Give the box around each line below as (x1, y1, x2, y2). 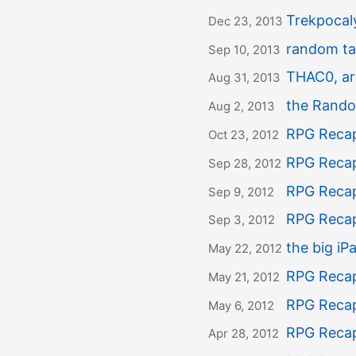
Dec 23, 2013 (208, 13, 283, 29)
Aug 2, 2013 (208, 99, 275, 114)
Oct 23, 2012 (208, 126, 279, 142)
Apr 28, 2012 (208, 326, 279, 342)
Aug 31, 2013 (208, 70, 281, 86)
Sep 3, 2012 (208, 212, 275, 228)
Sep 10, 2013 (208, 41, 281, 57)
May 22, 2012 (208, 241, 282, 257)
